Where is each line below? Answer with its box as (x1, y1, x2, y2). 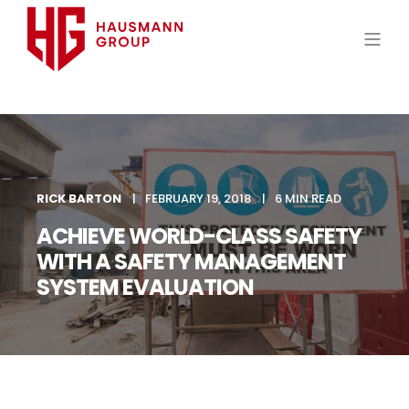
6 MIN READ (275, 190, 341, 207)
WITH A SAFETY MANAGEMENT (37, 246, 346, 277)
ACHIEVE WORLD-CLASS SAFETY (37, 221, 362, 251)
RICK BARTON (37, 190, 121, 207)
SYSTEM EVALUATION (37, 272, 254, 302)
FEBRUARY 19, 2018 (145, 190, 251, 207)
